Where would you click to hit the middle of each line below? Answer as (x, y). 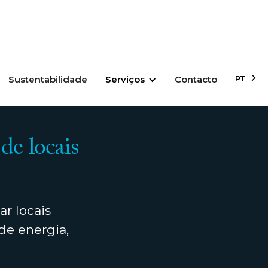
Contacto (196, 79)
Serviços (125, 79)
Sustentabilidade (48, 79)
